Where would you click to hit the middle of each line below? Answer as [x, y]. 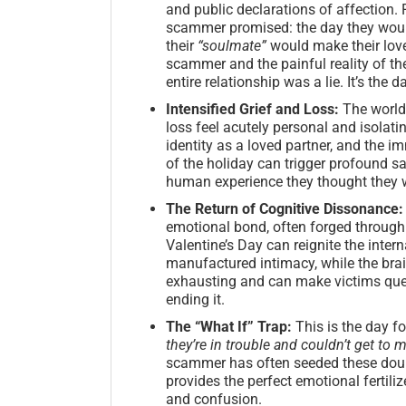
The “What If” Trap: [229, 326]
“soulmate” [232, 45]
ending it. [195, 299]
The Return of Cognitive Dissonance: [285, 208]
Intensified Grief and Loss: [252, 109]
